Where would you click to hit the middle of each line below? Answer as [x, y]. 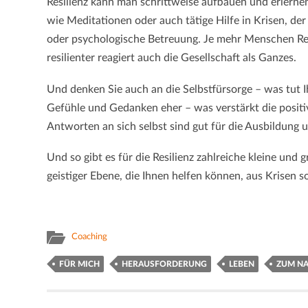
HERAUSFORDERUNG [164, 264]
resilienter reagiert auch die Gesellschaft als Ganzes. [172, 58]
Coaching [89, 237]
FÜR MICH [79, 264]
